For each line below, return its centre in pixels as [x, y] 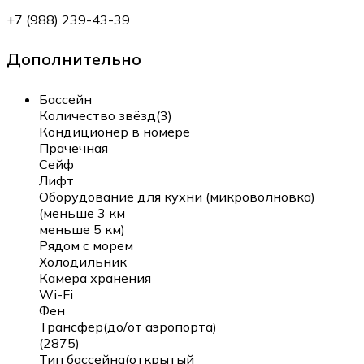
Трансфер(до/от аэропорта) [128, 326]
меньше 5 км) [82, 229]
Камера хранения [95, 277]
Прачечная [74, 147]
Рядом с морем [86, 245]
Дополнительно [74, 59]
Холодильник [83, 261]
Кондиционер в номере [115, 131]
